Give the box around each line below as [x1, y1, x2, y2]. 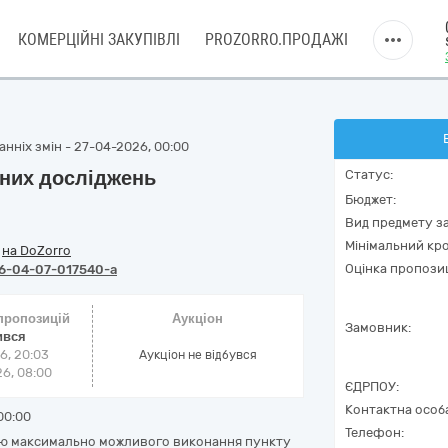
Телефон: [345, 425, 404, 440]
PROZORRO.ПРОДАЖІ [205, 30, 348, 49]
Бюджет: [345, 192, 396, 207]
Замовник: [345, 320, 411, 335]
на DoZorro [2, 243, 71, 258]
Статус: [345, 167, 393, 182]
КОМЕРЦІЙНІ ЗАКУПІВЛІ [18, 30, 180, 49]
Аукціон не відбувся [138, 348, 257, 362]
